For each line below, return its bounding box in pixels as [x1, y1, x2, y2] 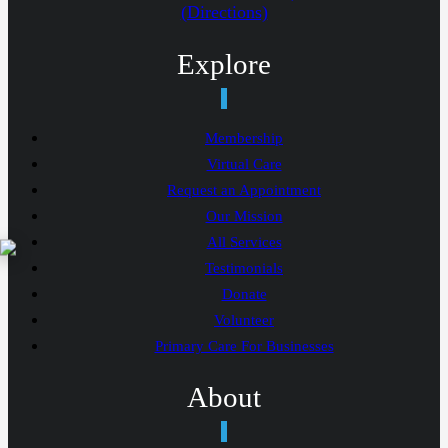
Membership [205, 129, 283, 146]
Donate [221, 285, 267, 302]
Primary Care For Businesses [154, 337, 334, 354]
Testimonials [205, 259, 283, 276]
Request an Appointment [167, 181, 321, 198]
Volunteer [214, 311, 274, 328]
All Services [206, 233, 282, 250]
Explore [177, 47, 271, 80]
